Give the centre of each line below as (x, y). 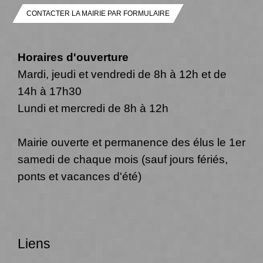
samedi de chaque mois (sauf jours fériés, (123, 159)
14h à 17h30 (50, 91)
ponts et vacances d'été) (81, 176)
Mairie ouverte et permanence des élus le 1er (131, 142)
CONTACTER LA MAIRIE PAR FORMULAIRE (98, 14)
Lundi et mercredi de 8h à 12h (93, 108)
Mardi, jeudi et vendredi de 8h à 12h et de (122, 74)
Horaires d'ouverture (73, 57)
